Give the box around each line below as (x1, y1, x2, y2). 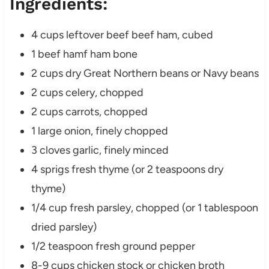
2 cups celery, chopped (31, 86, 144, 100)
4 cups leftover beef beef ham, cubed (31, 28, 213, 42)
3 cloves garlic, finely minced (31, 144, 169, 157)
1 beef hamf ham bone (31, 47, 138, 61)
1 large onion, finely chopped (31, 124, 168, 138)
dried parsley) (31, 220, 97, 234)
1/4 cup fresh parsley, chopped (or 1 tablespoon (31, 201, 258, 215)
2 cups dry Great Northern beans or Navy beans (31, 67, 259, 80)
